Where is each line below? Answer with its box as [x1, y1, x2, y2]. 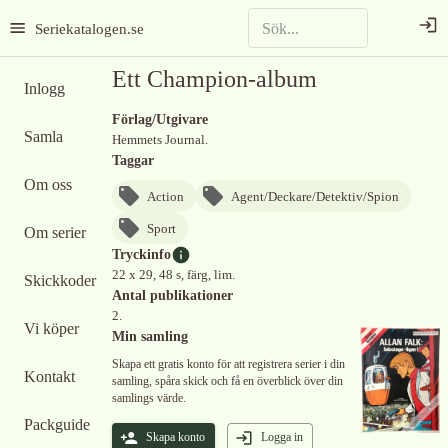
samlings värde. [112, 391, 186, 405]
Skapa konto [146, 430, 205, 444]
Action [147, 188, 184, 204]
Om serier [24, 224, 86, 241]
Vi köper [24, 320, 79, 337]
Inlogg [24, 80, 65, 97]
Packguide [24, 416, 90, 433]
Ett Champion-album [112, 66, 317, 92]
